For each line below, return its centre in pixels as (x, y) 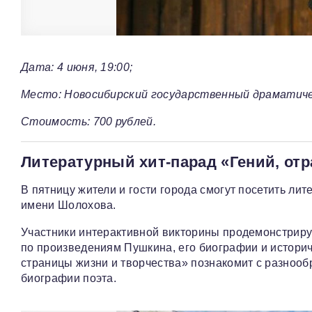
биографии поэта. (69, 279)
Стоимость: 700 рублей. (89, 122)
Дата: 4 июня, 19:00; (77, 68)
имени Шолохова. (69, 205)
